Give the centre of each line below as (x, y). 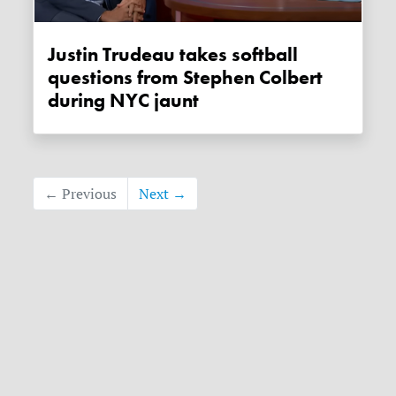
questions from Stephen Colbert (186, 77)
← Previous (81, 193)
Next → (163, 193)
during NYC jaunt (124, 100)
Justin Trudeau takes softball (173, 54)
